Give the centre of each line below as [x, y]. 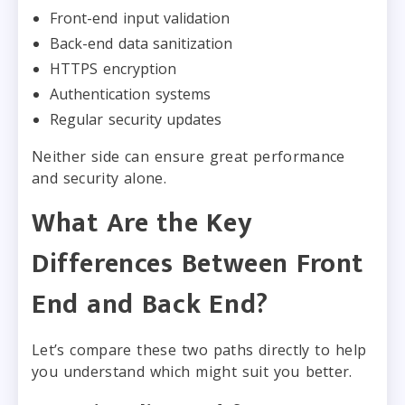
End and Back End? [150, 304]
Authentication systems [130, 94]
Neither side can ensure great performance [188, 156]
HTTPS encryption [113, 68]
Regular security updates [136, 119]
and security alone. [99, 178]
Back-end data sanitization [141, 43]
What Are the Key [142, 223]
